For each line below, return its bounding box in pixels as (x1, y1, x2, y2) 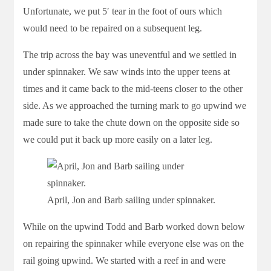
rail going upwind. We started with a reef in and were (23, 255, 226, 266)
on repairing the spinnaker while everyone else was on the (23, 238, 244, 249)
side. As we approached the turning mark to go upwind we (23, 100, 246, 111)
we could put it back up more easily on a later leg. (23, 134, 212, 145)
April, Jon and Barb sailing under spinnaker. (47, 194, 215, 205)
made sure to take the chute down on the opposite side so (23, 117, 240, 128)
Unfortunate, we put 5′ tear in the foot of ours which (23, 5, 222, 16)
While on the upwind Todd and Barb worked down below (23, 221, 245, 232)
